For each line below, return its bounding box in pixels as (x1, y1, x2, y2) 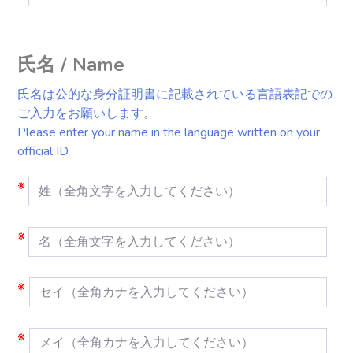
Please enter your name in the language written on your (17, 124, 320, 141)
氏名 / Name (17, 52, 124, 77)
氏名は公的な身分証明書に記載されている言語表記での (17, 86, 333, 103)
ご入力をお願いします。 (17, 105, 156, 122)
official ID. (17, 143, 70, 160)
